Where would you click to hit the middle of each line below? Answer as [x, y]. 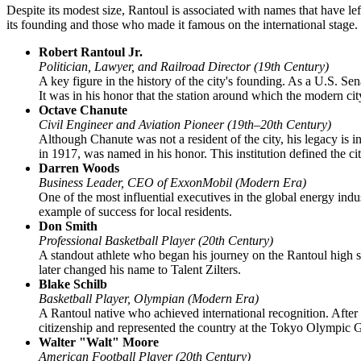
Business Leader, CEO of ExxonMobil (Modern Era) [172, 182]
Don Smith [68, 226]
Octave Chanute [83, 110]
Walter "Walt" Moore [99, 342]
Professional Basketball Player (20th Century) [156, 240]
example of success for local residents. [135, 211]
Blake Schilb [73, 284]
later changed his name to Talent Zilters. [140, 269]
